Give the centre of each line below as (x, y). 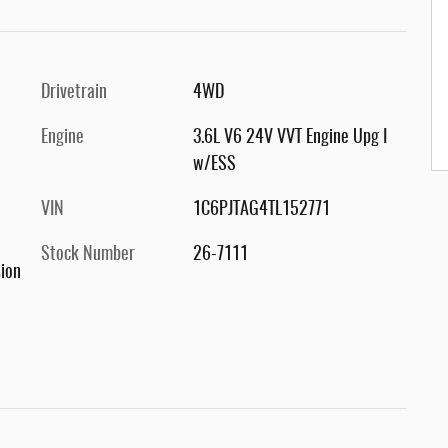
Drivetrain (74, 93)
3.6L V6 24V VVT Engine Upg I (289, 138)
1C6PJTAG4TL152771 (261, 210)
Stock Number (88, 255)
